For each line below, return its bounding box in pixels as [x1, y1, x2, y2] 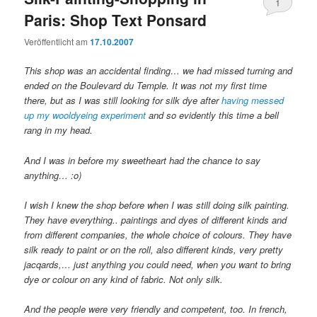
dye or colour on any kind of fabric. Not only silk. [24, 272, 224, 286]
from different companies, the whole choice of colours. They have [24, 227, 292, 241]
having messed [221, 93, 284, 108]
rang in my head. [24, 123, 93, 137]
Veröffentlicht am [24, 35, 91, 48]
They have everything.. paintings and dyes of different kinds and [24, 212, 287, 226]
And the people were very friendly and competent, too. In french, [24, 301, 288, 316]
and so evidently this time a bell [146, 108, 279, 122]
